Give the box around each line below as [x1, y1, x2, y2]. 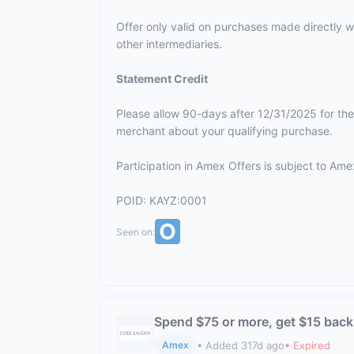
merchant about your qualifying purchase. [116, 124, 333, 137]
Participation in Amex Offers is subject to [116, 159, 330, 172]
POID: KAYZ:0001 [116, 194, 207, 207]
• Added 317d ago [197, 338, 284, 352]
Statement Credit [116, 72, 208, 85]
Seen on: [116, 225, 155, 238]
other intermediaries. [116, 37, 222, 51]
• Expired [284, 338, 330, 352]
